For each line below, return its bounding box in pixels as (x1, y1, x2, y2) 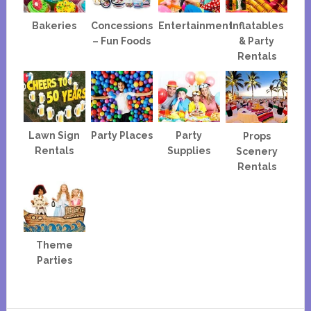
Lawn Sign (28, 130, 81, 142)
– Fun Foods (92, 35, 151, 47)
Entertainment (158, 20, 233, 32)
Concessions (90, 20, 153, 32)
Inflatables (230, 20, 283, 32)
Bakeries (32, 20, 77, 32)
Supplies (167, 145, 211, 157)
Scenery (235, 145, 278, 157)
